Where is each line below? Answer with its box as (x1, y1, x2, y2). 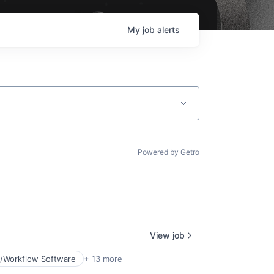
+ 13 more (84, 254, 122, 264)
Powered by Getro (138, 147, 199, 157)
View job (150, 229, 185, 240)
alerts (157, 24, 180, 35)
